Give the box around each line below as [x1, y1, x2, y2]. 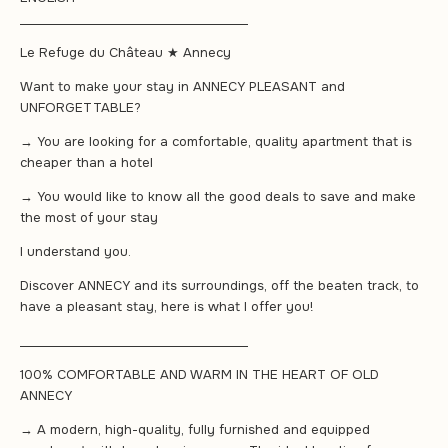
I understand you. [20, 242, 131, 260]
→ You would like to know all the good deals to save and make [20, 187, 416, 205]
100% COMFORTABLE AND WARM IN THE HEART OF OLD [20, 365, 379, 383]
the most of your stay [20, 208, 158, 226]
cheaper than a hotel [20, 153, 153, 171]
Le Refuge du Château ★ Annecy [20, 43, 231, 61]
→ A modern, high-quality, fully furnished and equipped [20, 420, 370, 438]
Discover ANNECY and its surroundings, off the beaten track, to [20, 276, 419, 294]
